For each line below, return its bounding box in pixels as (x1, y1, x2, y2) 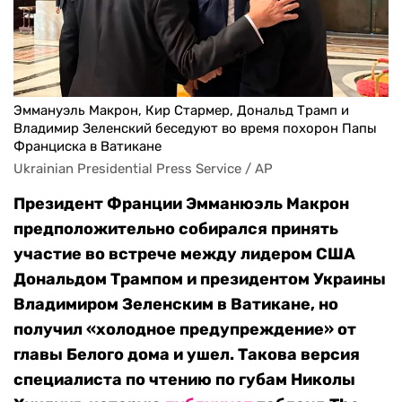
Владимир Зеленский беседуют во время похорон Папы (13, 120, 377, 137)
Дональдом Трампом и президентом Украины (13, 269, 386, 290)
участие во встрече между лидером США (13, 244, 355, 265)
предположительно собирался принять (13, 219, 338, 240)
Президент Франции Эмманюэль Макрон (13, 194, 349, 214)
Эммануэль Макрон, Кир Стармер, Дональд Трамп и (13, 102, 349, 119)
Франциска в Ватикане (13, 138, 162, 155)
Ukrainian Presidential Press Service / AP (13, 161, 273, 178)
